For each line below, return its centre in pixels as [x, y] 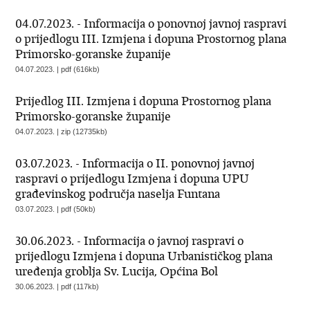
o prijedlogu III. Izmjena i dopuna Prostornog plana [151, 39]
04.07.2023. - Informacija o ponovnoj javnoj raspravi [151, 24]
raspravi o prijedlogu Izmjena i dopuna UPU [133, 179]
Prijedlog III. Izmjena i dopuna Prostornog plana [144, 101]
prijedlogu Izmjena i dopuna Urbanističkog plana [144, 256]
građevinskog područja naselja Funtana [118, 194]
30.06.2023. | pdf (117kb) [57, 286]
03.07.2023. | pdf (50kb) [56, 209]
